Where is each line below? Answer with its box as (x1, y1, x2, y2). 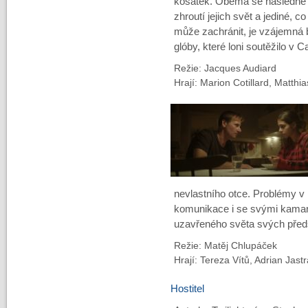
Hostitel (170, 283, 204, 294)
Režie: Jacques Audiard (173, 63, 276, 74)
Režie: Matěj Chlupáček (173, 240, 277, 251)
